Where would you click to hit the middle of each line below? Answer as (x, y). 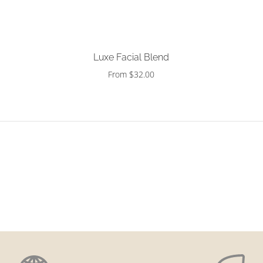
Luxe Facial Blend (131, 58)
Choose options (131, 43)
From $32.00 (131, 75)
